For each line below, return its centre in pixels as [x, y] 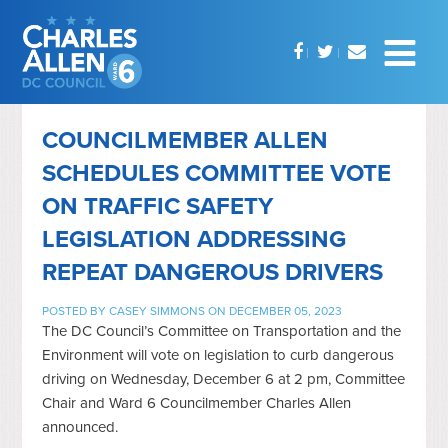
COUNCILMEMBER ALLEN [185, 140]
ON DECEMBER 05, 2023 [274, 310]
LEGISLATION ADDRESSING [194, 239]
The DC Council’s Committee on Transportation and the [222, 330]
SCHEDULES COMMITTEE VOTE [217, 173]
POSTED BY [76, 310]
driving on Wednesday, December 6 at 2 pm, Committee [224, 378]
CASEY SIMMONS [157, 310]
